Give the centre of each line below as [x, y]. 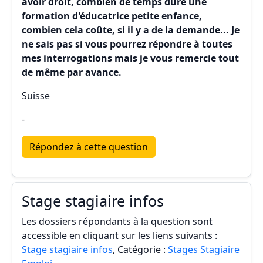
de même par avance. [72, 72]
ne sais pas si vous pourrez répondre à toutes [127, 44]
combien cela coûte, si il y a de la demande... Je [131, 30]
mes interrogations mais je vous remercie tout [130, 58]
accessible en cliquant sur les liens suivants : [119, 235]
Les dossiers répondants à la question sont [117, 221]
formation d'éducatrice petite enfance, [112, 16]
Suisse [36, 96]
